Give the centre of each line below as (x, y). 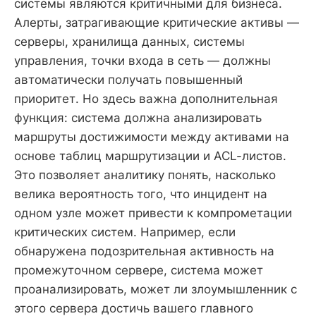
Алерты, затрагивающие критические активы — (157, 23)
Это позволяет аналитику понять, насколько (145, 175)
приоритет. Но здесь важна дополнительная (146, 99)
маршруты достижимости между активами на (152, 137)
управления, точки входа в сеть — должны (142, 61)
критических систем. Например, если (125, 232)
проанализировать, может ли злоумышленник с (156, 290)
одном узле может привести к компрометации (153, 213)
